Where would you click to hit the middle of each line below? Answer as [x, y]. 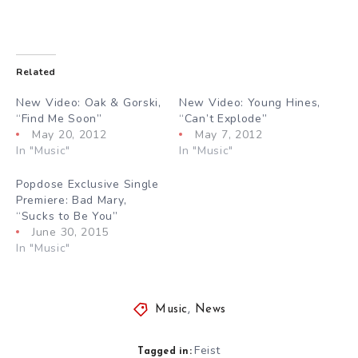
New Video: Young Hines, [250, 103]
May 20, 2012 [70, 135]
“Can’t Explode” [223, 119]
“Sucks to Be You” [67, 217]
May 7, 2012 [229, 135]
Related [36, 72]
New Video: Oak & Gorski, [89, 103]
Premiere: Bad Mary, [72, 201]
